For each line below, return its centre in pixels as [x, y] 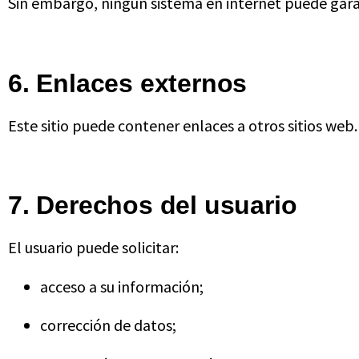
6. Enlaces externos [128, 83]
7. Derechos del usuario [153, 206]
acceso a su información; [122, 286]
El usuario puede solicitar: [93, 248]
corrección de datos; [108, 325]
